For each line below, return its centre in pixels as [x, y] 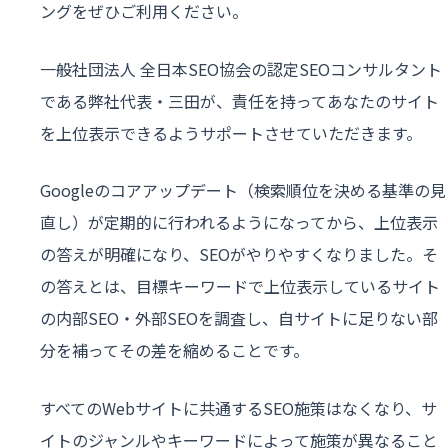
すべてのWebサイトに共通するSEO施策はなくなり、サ [238, 407]
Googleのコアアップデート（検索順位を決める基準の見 [243, 190]
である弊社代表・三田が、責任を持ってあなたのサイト [239, 100]
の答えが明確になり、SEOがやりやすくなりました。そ [239, 254]
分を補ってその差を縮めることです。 [174, 350]
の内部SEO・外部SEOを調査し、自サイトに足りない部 [239, 318]
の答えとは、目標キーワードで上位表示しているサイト [240, 286]
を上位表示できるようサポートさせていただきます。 [231, 132]
